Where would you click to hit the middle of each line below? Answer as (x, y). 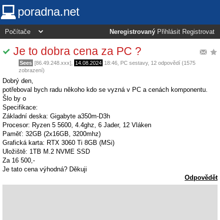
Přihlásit (169, 32)
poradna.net (49, 12)
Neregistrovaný (132, 32)
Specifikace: (20, 108)
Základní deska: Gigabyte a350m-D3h (56, 116)
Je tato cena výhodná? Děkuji (45, 169)
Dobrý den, (18, 81)
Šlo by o (14, 99)
